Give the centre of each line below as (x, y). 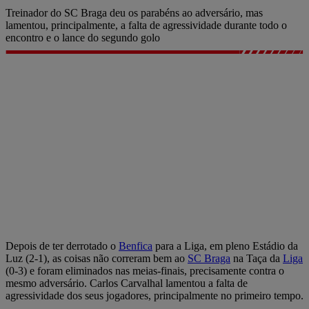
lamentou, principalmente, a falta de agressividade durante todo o (146, 25)
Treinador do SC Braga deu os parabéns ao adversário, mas (134, 12)
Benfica (136, 246)
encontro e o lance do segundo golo (83, 37)
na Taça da (257, 258)
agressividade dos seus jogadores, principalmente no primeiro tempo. (154, 295)
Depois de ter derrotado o (62, 246)
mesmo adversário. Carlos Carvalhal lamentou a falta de (127, 283)
